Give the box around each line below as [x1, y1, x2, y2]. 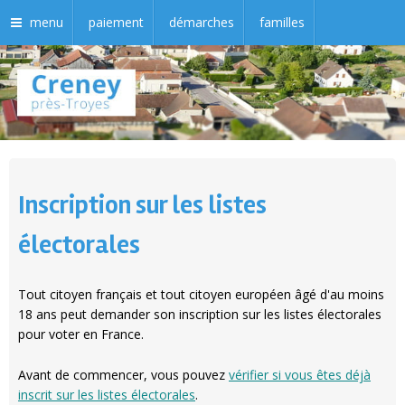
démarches [169, 14, 234, 31]
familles [259, 14, 305, 31]
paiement [89, 14, 144, 31]
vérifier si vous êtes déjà [229, 365, 371, 383]
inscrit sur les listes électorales [18, 385, 195, 403]
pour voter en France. [18, 325, 147, 344]
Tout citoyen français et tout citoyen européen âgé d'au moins [18, 286, 384, 304]
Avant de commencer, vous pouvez [18, 365, 229, 383]
